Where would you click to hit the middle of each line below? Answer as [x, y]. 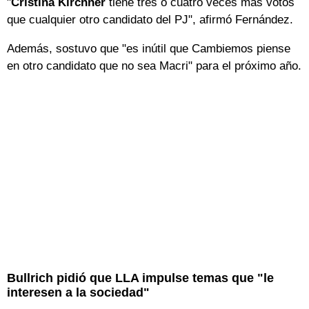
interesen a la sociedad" [78, 293]
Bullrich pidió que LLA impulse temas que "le [140, 278]
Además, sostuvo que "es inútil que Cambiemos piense [149, 49]
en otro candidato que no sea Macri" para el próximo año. [154, 66]
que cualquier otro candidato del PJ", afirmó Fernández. [150, 20]
